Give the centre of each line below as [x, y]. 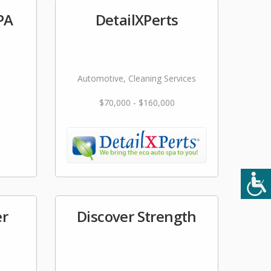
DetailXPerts [137, 20]
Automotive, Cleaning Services [137, 78]
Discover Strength [137, 216]
